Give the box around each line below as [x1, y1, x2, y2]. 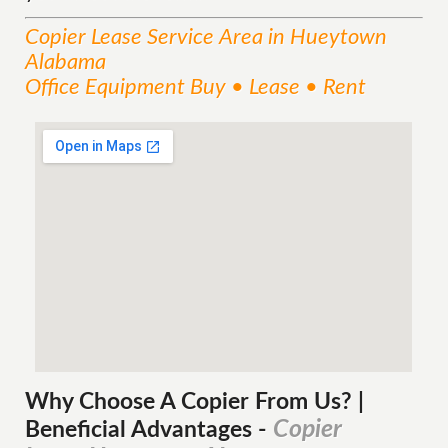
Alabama [25, 51, 107, 73]
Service [142, 26, 220, 48]
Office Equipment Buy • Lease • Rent [25, 76, 367, 98]
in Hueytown [263, 26, 388, 48]
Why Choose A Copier [25, 391, 250, 413]
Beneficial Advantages [25, 419, 259, 441]
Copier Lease [25, 26, 143, 48]
